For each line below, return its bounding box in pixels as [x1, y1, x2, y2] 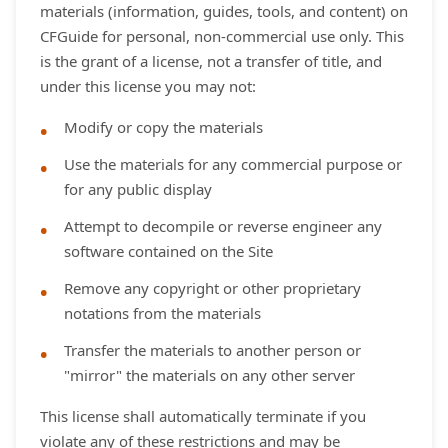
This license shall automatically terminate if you [40, 406, 366, 426]
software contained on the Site [64, 241, 273, 261]
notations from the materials [64, 303, 261, 323]
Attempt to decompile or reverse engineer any [64, 216, 382, 236]
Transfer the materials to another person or [64, 340, 361, 360]
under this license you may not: [40, 76, 256, 96]
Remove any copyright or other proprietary [64, 278, 361, 298]
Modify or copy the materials [64, 117, 263, 137]
